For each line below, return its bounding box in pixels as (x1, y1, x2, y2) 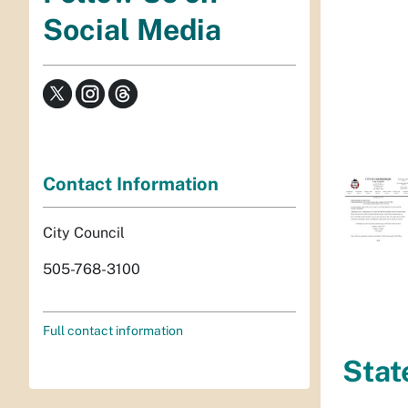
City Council (43, 223, 125, 241)
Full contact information (43, 322, 183, 338)
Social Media (43, 13, 221, 47)
